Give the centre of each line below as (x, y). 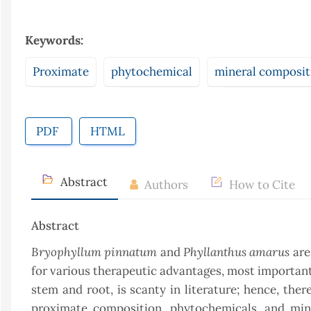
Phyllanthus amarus (238, 252)
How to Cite (261, 185)
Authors (165, 185)
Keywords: (54, 40)
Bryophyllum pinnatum (96, 252)
